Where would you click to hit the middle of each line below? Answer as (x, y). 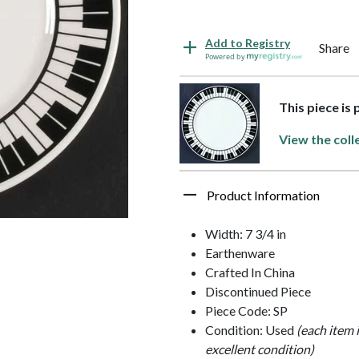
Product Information (263, 195)
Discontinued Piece (258, 291)
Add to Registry (248, 42)
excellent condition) (260, 349)
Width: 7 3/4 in (246, 233)
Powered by (226, 56)
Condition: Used (251, 329)
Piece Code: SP (246, 310)
